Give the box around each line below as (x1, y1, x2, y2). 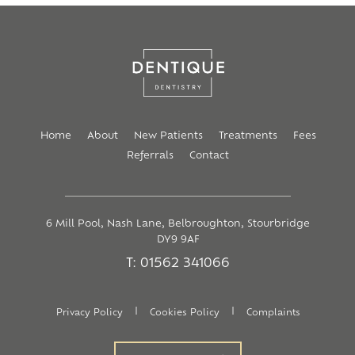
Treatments (218, 132, 277, 141)
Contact (189, 151, 229, 161)
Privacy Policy (55, 309, 123, 318)
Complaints (246, 309, 300, 318)
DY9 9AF (156, 235, 200, 245)
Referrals (127, 151, 174, 161)
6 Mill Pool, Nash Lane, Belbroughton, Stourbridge (46, 219, 310, 229)
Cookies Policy (149, 309, 219, 318)
